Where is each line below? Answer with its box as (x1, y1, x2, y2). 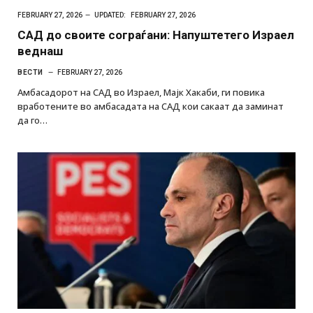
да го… (17, 113, 48, 126)
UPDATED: (94, 10, 126, 19)
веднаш (17, 43, 63, 58)
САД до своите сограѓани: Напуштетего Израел (17, 27, 294, 42)
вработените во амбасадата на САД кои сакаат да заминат (17, 99, 284, 112)
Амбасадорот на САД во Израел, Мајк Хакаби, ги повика (17, 85, 265, 99)
